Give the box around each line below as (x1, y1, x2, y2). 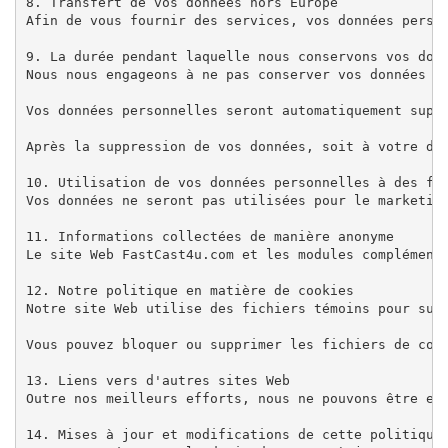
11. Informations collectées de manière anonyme (25, 228, 394, 244)
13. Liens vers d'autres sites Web (25, 372, 290, 388)
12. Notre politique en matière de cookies (25, 282, 354, 298)
